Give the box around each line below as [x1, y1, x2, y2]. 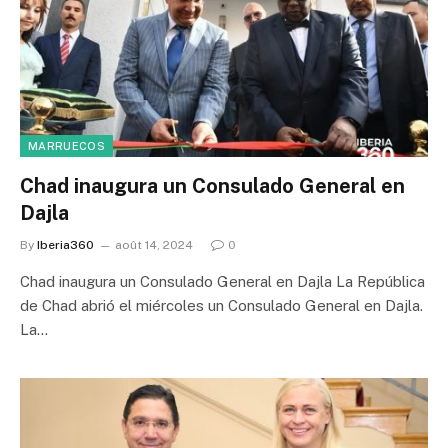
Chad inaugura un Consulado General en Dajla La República [20, 272, 425, 290]
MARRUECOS [28, 139, 105, 152]
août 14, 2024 [115, 237, 193, 252]
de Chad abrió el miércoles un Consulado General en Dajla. [20, 296, 423, 314]
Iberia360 [37, 237, 94, 252]
